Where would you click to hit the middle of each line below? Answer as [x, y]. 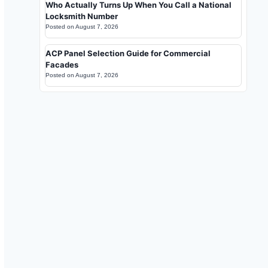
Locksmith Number [82, 16]
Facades [62, 65]
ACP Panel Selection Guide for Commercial [128, 53]
